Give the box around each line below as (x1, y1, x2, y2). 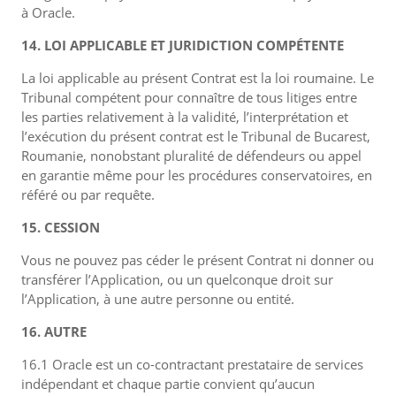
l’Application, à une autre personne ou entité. (21, 290, 294, 308)
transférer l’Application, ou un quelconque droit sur (21, 270, 333, 288)
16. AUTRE (21, 323, 87, 340)
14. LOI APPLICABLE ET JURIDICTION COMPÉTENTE (21, 36, 344, 54)
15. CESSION (21, 218, 100, 236)
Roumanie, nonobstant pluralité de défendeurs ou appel (21, 147, 362, 164)
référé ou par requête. (21, 186, 155, 203)
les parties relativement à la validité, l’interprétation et (21, 108, 348, 126)
